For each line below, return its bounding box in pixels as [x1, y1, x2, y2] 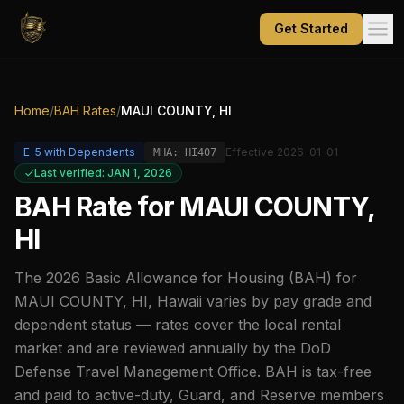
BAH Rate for [14, 190, 180, 223]
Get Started [274, 21, 348, 36]
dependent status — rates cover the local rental [14, 316, 341, 334]
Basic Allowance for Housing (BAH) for [80, 269, 357, 287]
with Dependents [41, 145, 135, 159]
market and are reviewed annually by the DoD [14, 339, 331, 357]
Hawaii [157, 292, 202, 310]
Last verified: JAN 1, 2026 [34, 166, 172, 179]
